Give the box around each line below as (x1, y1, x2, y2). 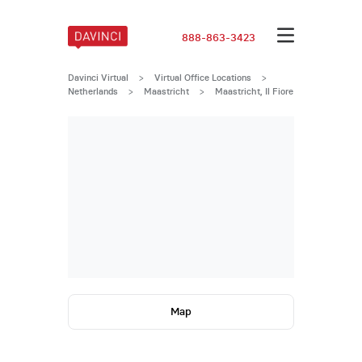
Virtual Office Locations (154, 71, 251, 83)
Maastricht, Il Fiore (214, 85, 293, 97)
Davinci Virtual (67, 71, 128, 83)
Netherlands (67, 85, 118, 97)
